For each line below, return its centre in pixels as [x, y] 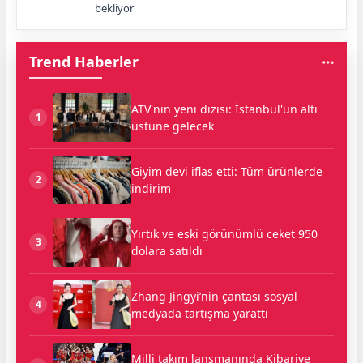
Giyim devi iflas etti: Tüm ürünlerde [227, 172]
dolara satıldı [167, 251]
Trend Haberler [84, 62]
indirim [151, 189]
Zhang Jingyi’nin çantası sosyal [214, 297]
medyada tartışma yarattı [200, 314]
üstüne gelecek [173, 126]
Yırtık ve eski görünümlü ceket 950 [224, 234]
